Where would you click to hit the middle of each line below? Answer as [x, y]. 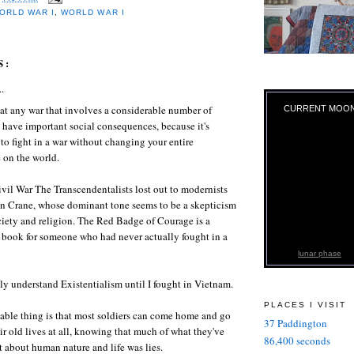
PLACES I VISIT [305, 304]
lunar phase [320, 253]
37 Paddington [296, 324]
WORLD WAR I [93, 13]
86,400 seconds [297, 341]
